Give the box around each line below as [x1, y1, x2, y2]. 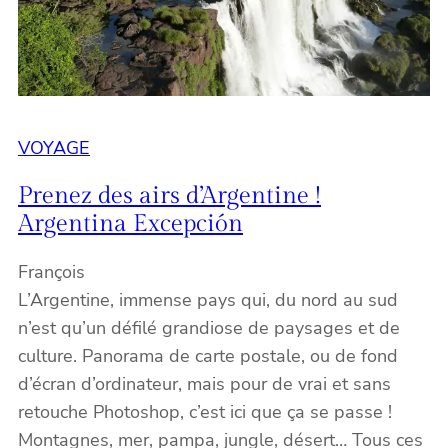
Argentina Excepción [18, 209, 243, 238]
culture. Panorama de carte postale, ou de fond [18, 343, 398, 368]
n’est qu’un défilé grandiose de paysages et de [18, 315, 400, 340]
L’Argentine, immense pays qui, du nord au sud [18, 287, 398, 312]
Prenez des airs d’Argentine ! [18, 181, 321, 210]
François [18, 259, 85, 284]
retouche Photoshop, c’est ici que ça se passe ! [18, 399, 392, 424]
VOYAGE [18, 135, 90, 160]
